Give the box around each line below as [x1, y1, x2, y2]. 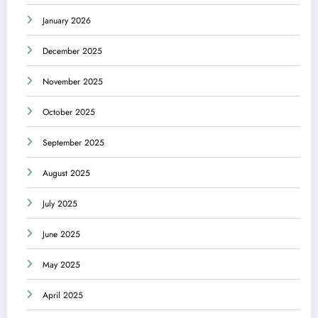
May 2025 [43, 258, 80, 272]
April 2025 [43, 289, 83, 302]
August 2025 [43, 167, 90, 180]
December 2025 [43, 45, 102, 58]
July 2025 [43, 197, 77, 211]
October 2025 [43, 106, 95, 119]
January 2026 [43, 14, 91, 28]
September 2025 [43, 136, 104, 150]
